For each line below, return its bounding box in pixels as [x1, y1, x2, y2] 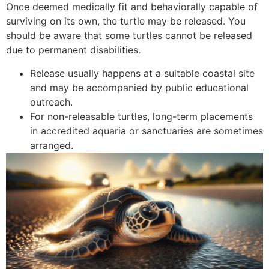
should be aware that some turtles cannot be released [6, 29, 252, 42]
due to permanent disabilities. [6, 44, 141, 56]
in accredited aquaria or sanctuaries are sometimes [30, 124, 263, 137]
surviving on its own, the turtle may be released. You [6, 15, 246, 28]
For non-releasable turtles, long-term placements [30, 110, 253, 122]
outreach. [30, 95, 73, 108]
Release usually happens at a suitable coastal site [30, 67, 255, 79]
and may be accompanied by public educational [30, 81, 249, 94]
